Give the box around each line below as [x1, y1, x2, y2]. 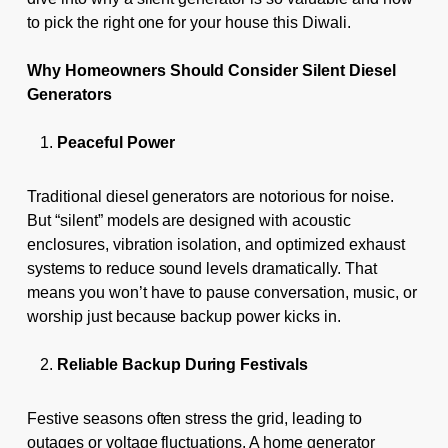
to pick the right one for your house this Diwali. [26, 13, 351, 31]
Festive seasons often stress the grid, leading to [26, 409, 362, 427]
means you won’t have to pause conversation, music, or [26, 283, 417, 301]
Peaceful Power [56, 133, 175, 151]
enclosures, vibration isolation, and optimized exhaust [26, 235, 405, 253]
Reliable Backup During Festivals [56, 355, 309, 373]
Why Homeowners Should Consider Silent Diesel [26, 61, 396, 79]
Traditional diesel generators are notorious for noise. [26, 187, 394, 205]
